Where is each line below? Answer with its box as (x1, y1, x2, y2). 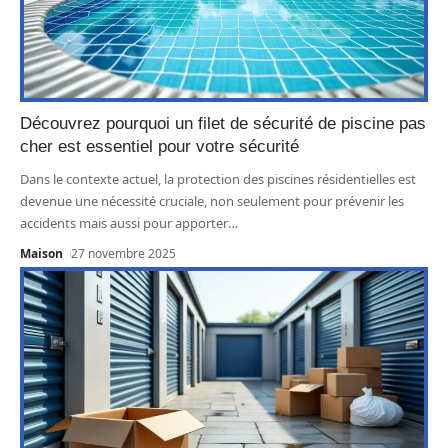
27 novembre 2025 (71, 244, 177, 262)
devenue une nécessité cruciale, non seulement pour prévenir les (20, 191, 404, 210)
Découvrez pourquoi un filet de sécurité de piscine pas (20, 113, 426, 133)
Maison (20, 244, 63, 262)
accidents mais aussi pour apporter (20, 213, 228, 232)
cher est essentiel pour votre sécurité (20, 136, 299, 156)
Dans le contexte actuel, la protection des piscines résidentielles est (20, 169, 416, 188)
